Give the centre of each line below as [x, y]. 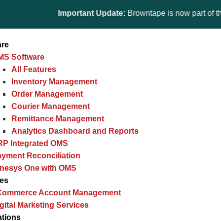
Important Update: [66, 13]
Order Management [47, 94]
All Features [34, 69]
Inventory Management [55, 82]
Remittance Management [58, 119]
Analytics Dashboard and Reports [75, 131]
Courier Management [51, 106]
